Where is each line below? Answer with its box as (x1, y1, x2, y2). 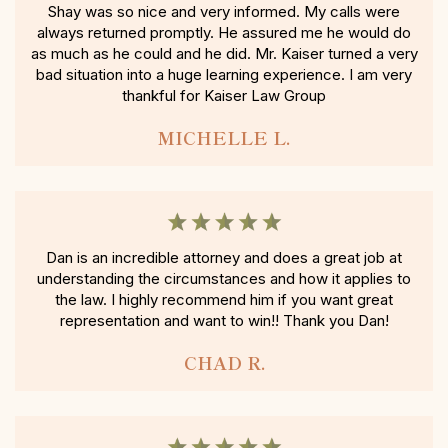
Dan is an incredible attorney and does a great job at (46, 248, 402, 268)
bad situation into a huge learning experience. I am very (36, 65, 412, 85)
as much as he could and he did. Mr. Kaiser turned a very (30, 44, 418, 64)
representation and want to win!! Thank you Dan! (59, 311, 389, 331)
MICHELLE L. (158, 124, 290, 151)
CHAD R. (183, 349, 265, 376)
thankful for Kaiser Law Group (122, 86, 326, 106)
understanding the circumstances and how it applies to (37, 269, 411, 289)
